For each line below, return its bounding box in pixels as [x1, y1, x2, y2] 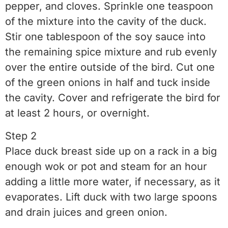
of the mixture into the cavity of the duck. [5, 15, 207, 28]
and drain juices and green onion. [5, 206, 167, 218]
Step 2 [5, 129, 37, 142]
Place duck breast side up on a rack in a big [5, 145, 217, 157]
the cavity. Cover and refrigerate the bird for [5, 92, 220, 104]
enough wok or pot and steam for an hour [5, 160, 207, 173]
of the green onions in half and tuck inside [5, 76, 210, 89]
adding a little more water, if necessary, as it [5, 175, 220, 188]
